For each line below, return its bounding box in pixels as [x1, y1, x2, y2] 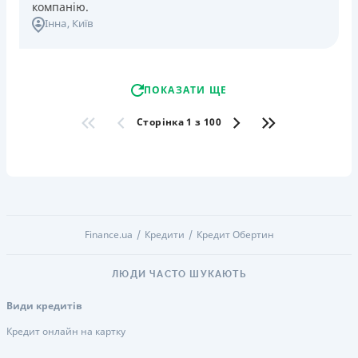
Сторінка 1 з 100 [137, 115, 221, 129]
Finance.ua [84, 227, 133, 241]
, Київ [66, 15, 93, 30]
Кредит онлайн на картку [6, 324, 125, 338]
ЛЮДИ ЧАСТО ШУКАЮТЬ [112, 268, 246, 280]
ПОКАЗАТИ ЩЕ [143, 82, 228, 97]
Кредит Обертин [196, 227, 274, 241]
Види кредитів [6, 298, 82, 312]
